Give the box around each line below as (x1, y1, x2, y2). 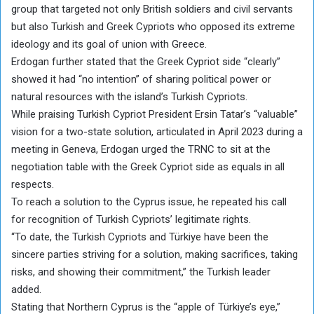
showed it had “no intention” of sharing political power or (11, 72, 271, 86)
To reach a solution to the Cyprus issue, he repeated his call (11, 195, 287, 208)
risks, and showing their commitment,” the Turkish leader (11, 265, 271, 278)
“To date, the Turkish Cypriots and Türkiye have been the (11, 230, 268, 243)
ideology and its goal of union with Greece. (11, 37, 207, 50)
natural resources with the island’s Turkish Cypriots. (11, 90, 247, 103)
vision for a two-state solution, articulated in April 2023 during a (11, 125, 303, 138)
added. (11, 282, 41, 296)
